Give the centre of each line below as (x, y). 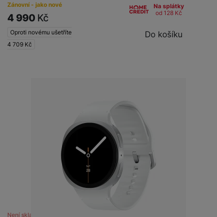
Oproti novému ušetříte (41, 32)
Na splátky (169, 6)
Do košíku (163, 34)
